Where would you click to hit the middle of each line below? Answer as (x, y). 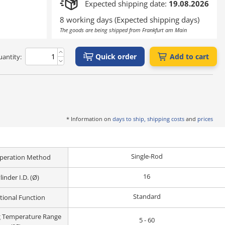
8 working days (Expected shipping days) (130, 20)
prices (205, 119)
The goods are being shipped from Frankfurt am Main (123, 30)
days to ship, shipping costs (148, 119)
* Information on (89, 119)
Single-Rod (147, 156)
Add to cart (189, 57)
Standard (147, 196)
